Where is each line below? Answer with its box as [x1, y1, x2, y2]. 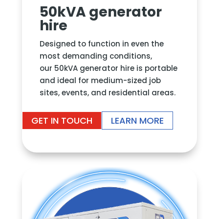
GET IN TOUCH [31, 114, 92, 127]
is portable [134, 63, 177, 73]
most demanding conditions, [39, 50, 152, 61]
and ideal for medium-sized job [39, 75, 161, 86]
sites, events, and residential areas [39, 87, 174, 98]
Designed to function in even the [39, 38, 164, 49]
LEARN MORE [110, 114, 164, 127]
